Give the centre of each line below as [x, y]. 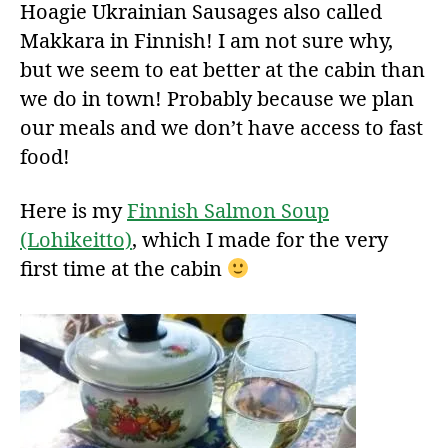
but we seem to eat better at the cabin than [222, 70]
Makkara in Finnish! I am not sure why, [206, 41]
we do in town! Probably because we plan [217, 99]
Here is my [73, 211]
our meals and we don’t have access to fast [221, 128]
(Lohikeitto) [76, 240]
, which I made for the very [260, 240]
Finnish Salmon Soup [228, 211]
